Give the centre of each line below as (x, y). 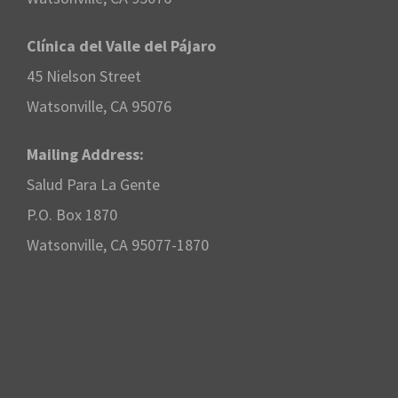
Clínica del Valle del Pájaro (121, 46)
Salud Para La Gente (93, 185)
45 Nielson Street (84, 76)
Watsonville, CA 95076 (99, 107)
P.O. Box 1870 (72, 215)
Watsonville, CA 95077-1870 (118, 245)
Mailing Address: (85, 155)
